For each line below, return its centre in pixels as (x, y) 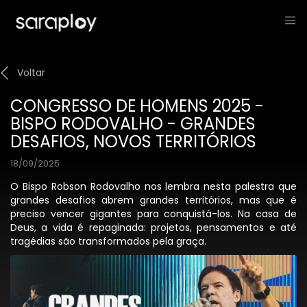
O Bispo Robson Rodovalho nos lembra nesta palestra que (153, 186)
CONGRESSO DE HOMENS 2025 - (137, 106)
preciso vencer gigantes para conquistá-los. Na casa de (153, 214)
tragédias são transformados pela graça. (108, 241)
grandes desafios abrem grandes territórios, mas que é (153, 200)
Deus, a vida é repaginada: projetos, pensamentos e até (153, 228)
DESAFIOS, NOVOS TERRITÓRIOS (133, 142)
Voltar (31, 73)
